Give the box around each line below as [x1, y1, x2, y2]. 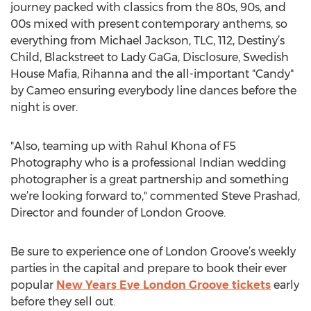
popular [10, 278, 56, 292]
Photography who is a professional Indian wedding [10, 156, 286, 169]
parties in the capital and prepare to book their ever [10, 262, 287, 275]
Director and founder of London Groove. [10, 206, 226, 219]
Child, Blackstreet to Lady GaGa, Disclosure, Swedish [10, 51, 289, 64]
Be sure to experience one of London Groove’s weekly [10, 245, 296, 258]
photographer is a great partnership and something [10, 173, 289, 186]
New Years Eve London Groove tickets [56, 278, 271, 292]
